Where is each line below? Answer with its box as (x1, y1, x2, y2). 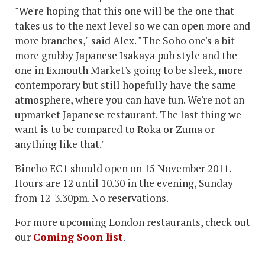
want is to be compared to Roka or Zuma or (15, 122, 215, 137)
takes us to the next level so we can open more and (15, 19, 250, 33)
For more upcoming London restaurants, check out (15, 215, 250, 230)
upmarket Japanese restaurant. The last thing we (15, 108, 241, 122)
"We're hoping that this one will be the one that (15, 4, 234, 18)
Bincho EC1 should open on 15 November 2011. (15, 161, 231, 176)
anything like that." (15, 137, 105, 151)
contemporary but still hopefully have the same (15, 78, 236, 92)
